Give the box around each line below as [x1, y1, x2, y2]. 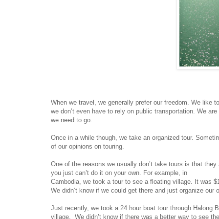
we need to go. [51, 116, 92, 124]
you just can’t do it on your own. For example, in [51, 169, 187, 177]
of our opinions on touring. [51, 143, 124, 151]
